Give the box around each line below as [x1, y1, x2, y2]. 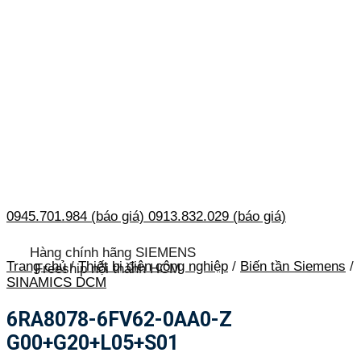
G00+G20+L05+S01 [6, 330, 179, 355]
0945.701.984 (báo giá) [6, 209, 144, 225]
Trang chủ [6, 258, 66, 274]
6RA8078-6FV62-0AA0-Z [6, 307, 232, 331]
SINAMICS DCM [6, 274, 106, 290]
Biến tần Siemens [240, 258, 346, 274]
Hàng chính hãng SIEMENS [26, 245, 200, 260]
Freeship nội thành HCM [35, 261, 180, 277]
